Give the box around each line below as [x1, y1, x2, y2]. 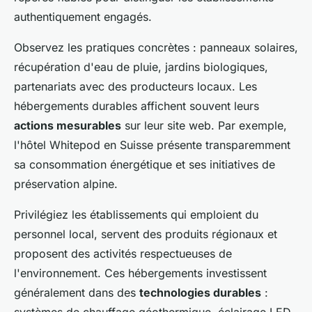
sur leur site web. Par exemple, [121, 118, 287, 133]
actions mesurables [14, 118, 121, 133]
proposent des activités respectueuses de [14, 247, 232, 261]
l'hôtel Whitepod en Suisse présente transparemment [14, 138, 290, 153]
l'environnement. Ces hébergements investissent [14, 266, 267, 281]
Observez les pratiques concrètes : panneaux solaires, [14, 40, 298, 55]
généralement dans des [14, 286, 139, 300]
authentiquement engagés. [14, 10, 152, 24]
